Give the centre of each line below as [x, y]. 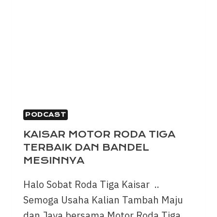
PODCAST [46, 114]
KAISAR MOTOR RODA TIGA [99, 134]
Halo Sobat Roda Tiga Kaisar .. [91, 184]
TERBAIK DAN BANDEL [86, 147]
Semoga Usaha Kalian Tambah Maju [103, 200]
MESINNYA [54, 160]
